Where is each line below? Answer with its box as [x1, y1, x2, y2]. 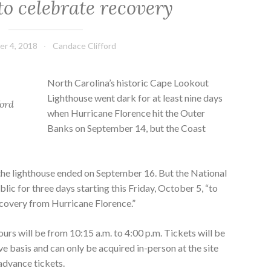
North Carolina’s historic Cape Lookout [47, 77, 209, 89]
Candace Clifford [52, 41, 116, 51]
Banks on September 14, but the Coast [47, 122, 206, 134]
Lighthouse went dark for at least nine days [47, 92, 223, 104]
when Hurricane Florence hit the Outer [47, 107, 206, 119]
